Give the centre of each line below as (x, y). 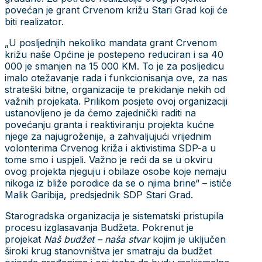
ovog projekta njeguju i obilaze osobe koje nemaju (116, 171)
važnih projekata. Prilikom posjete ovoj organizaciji (116, 101)
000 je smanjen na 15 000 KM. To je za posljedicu (114, 66)
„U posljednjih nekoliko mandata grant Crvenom (111, 42)
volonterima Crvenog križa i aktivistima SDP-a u (110, 148)
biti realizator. (34, 21)
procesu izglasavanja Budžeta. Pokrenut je (99, 227)
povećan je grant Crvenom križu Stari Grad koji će (116, 10)
